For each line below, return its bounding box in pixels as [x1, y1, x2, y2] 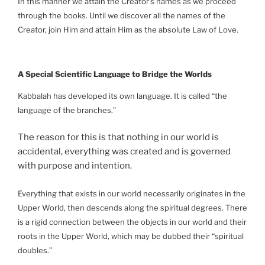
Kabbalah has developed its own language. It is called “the [18, 91, 227, 101]
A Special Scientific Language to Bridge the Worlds [18, 69, 212, 79]
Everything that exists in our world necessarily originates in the [18, 188, 245, 198]
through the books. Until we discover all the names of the [18, 10, 225, 20]
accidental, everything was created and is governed [18, 146, 231, 157]
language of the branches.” [18, 105, 116, 115]
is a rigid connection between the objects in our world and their [18, 216, 247, 227]
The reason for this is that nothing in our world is [18, 132, 219, 143]
